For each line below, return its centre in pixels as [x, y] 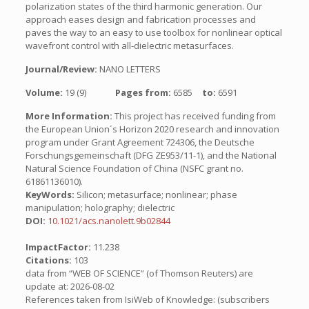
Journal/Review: [62, 69]
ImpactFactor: [59, 247]
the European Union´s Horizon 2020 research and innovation [152, 129]
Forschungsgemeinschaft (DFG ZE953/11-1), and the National [151, 155]
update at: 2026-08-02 [70, 286]
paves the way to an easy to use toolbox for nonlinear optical [153, 32]
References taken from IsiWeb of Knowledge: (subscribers [147, 299]
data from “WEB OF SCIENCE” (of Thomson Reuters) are [139, 273]
